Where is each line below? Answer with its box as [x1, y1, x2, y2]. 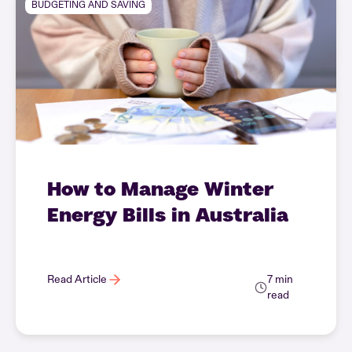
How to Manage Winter [47, 177, 273, 200]
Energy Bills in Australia [47, 203, 288, 225]
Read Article [47, 272, 107, 286]
